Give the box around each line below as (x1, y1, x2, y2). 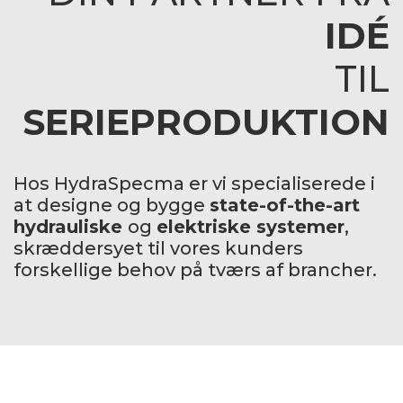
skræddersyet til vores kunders (13, 237, 303, 260)
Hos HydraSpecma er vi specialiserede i (13, 173, 375, 195)
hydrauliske (13, 216, 128, 238)
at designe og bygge (13, 194, 210, 217)
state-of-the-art (210, 194, 360, 217)
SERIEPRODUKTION (22, 100, 390, 145)
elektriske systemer (157, 216, 345, 238)
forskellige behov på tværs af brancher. (13, 259, 377, 282)
